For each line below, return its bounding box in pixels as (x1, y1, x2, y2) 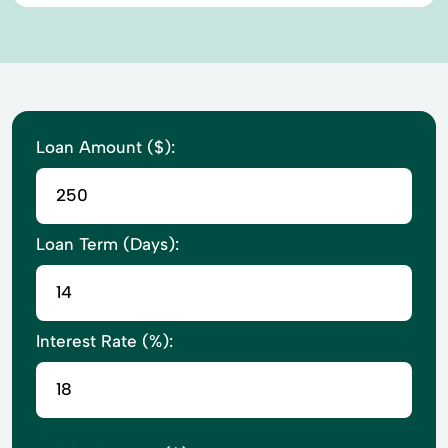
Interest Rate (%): (36, 330, 173, 351)
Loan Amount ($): (36, 136, 175, 157)
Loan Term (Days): (36, 233, 179, 254)
